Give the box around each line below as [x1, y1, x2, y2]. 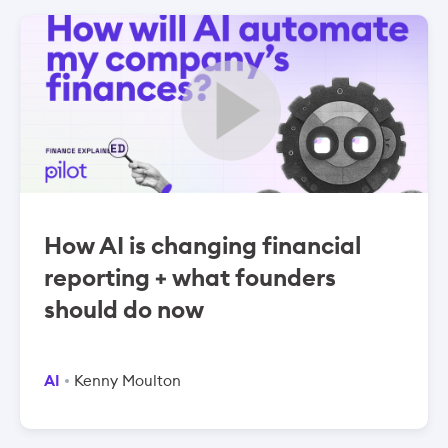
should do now [44, 293, 204, 324]
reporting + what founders [44, 261, 336, 292]
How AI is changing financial [44, 229, 361, 260]
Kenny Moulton [74, 370, 181, 390]
